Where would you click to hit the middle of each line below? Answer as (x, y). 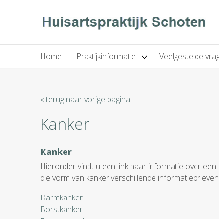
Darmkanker (61, 197)
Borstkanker (61, 209)
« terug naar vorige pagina (85, 99)
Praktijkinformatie (107, 56)
